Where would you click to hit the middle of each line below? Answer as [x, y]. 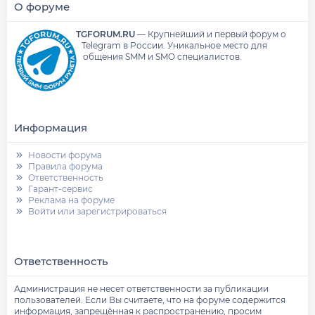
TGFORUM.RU [105, 34]
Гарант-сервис [61, 189]
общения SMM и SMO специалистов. [162, 57]
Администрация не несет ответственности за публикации [141, 289]
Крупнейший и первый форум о [217, 34]
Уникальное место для [216, 45]
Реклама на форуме [72, 200]
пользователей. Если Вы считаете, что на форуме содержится [150, 300]
